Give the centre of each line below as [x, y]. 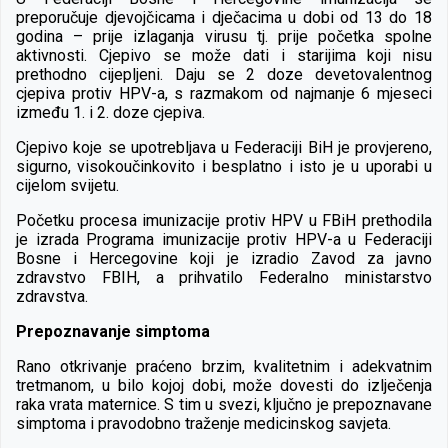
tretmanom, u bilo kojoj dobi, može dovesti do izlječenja [224, 385]
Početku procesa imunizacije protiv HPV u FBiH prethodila [224, 220]
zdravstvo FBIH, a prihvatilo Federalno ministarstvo [224, 277]
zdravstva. [54, 296]
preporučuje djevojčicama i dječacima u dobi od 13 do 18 [224, 17]
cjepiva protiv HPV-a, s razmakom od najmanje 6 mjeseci [224, 93]
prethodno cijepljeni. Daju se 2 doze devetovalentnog [224, 74]
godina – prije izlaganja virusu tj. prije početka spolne [224, 36]
